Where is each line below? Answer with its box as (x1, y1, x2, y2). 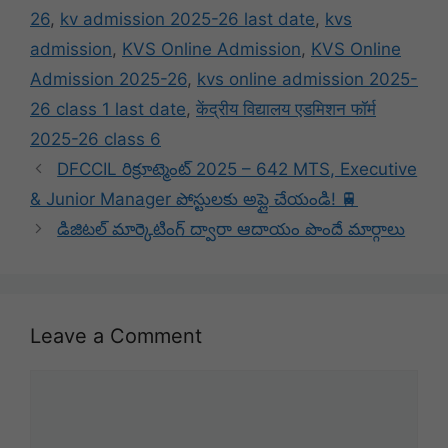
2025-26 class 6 (30, 129, 161, 150)
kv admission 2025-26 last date (60, 9, 315, 30)
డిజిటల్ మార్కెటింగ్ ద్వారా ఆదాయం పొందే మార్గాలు (57, 219, 406, 240)
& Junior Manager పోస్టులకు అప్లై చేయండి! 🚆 (30, 189, 358, 210)
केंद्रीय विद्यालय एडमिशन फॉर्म (196, 99, 376, 120)
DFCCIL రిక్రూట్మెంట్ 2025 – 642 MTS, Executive (57, 159, 418, 180)
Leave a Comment (30, 324, 202, 349)
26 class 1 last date (30, 99, 186, 120)
